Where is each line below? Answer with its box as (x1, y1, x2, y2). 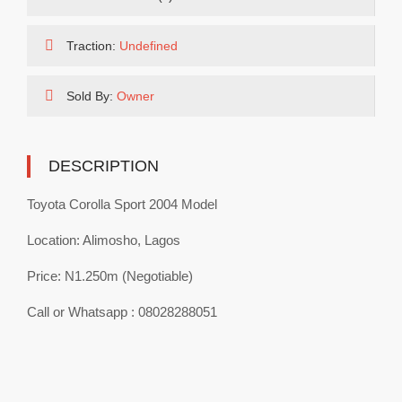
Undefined (119, 39, 178, 53)
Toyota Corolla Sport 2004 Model (27, 197, 217, 212)
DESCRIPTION (48, 157, 159, 175)
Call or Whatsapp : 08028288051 (27, 304, 217, 319)
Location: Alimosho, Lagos (27, 232, 180, 248)
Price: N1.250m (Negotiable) (27, 268, 193, 284)
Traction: (63, 39, 119, 53)
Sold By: (63, 89, 117, 103)
